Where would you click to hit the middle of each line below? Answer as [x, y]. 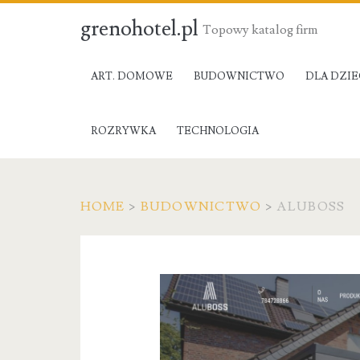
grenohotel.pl [139, 29]
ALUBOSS [311, 207]
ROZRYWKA [123, 131]
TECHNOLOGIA [217, 131]
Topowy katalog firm [260, 30]
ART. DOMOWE [131, 76]
